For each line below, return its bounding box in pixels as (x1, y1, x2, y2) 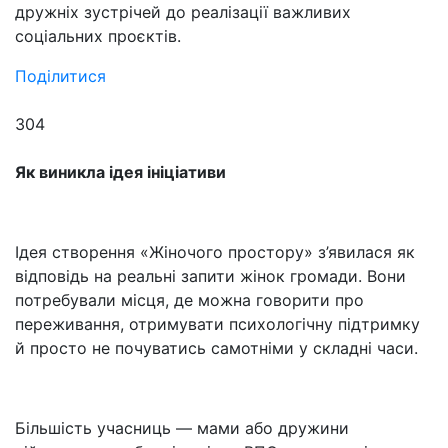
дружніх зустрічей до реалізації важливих (15, 2, 351, 22)
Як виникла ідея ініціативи (15, 162, 226, 182)
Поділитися (15, 66, 106, 86)
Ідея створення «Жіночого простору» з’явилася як (15, 242, 415, 262)
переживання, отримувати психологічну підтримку (15, 314, 420, 334)
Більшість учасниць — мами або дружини (15, 418, 349, 438)
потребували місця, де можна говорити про (15, 290, 364, 310)
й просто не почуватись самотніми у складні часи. (15, 338, 418, 358)
